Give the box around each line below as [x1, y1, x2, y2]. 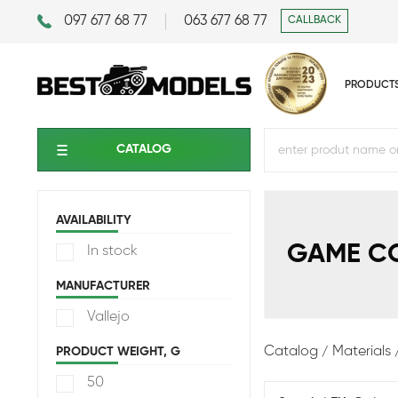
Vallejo [87, 310, 130, 324]
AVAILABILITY [56, 214, 131, 227]
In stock [87, 244, 138, 259]
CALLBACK [288, 15, 341, 26]
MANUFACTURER [56, 280, 150, 292]
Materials [332, 345, 391, 359]
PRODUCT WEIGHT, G [56, 346, 180, 358]
